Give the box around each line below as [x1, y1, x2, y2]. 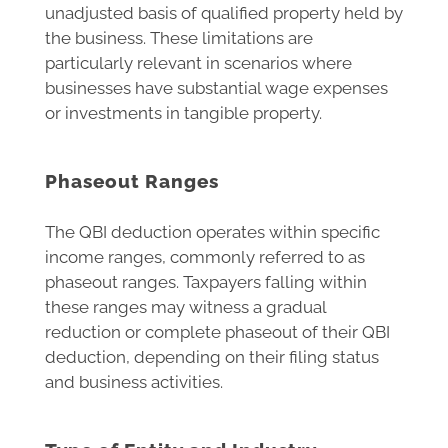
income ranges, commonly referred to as [45, 247, 365, 268]
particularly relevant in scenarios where [45, 52, 352, 73]
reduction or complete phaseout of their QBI [45, 322, 390, 343]
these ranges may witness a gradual [45, 297, 326, 318]
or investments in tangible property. [45, 102, 322, 123]
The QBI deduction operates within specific [45, 222, 380, 243]
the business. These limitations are [45, 27, 313, 48]
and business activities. [45, 372, 223, 393]
